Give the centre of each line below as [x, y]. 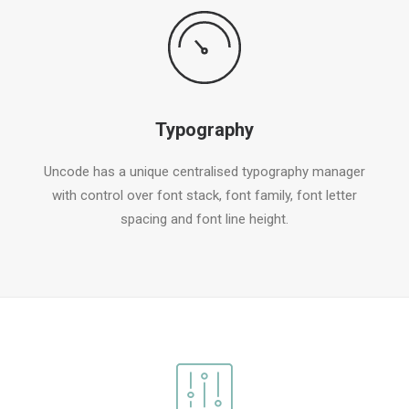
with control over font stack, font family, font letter [204, 195]
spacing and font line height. [204, 219]
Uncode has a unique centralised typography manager [204, 172]
